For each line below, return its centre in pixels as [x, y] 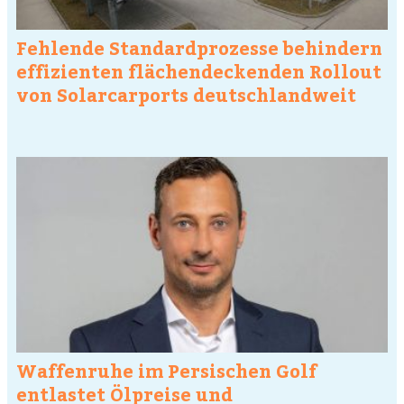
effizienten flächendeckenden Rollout [199, 70]
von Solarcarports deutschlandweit [186, 94]
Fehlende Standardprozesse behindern [199, 47]
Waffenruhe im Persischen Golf [166, 370]
